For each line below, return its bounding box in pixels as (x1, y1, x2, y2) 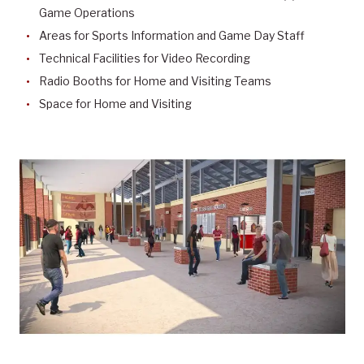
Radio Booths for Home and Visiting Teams (39, 73, 271, 88)
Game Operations (39, 5, 135, 19)
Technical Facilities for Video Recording (39, 50, 250, 65)
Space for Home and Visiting (39, 96, 192, 110)
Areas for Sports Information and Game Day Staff (39, 28, 305, 42)
